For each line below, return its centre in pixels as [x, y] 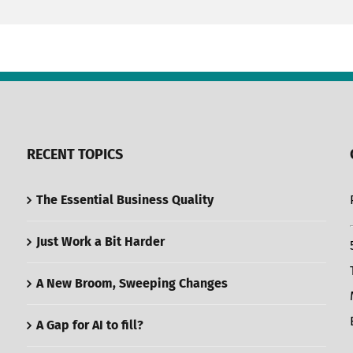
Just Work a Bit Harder [100, 242]
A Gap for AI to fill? [90, 325]
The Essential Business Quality [125, 200]
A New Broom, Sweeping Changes [132, 283]
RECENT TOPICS [75, 154]
